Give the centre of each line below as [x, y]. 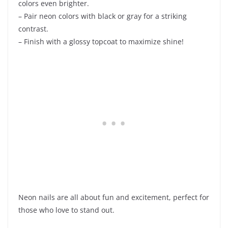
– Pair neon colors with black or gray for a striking [103, 16]
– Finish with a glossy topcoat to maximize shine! [101, 42]
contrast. [33, 29]
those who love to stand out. [66, 210]
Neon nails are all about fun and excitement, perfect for [114, 197]
